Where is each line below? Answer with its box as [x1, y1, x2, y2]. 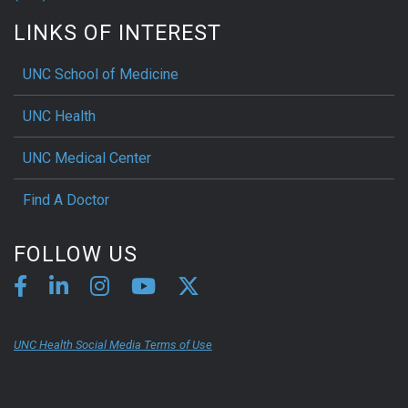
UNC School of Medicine [23, 66, 178, 84]
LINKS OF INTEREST [14, 20, 221, 46]
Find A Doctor [23, 191, 109, 209]
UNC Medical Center [23, 149, 151, 168]
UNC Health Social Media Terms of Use [14, 338, 212, 352]
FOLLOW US [14, 241, 138, 268]
